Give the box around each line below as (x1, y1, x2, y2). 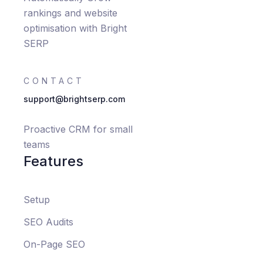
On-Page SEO (23, 238, 85, 251)
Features (23, 153, 83, 170)
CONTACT (23, 76, 85, 86)
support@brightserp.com (23, 94, 125, 104)
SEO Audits (23, 216, 73, 228)
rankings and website (23, 7, 117, 19)
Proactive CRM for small (23, 123, 133, 136)
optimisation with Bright (23, 22, 127, 35)
